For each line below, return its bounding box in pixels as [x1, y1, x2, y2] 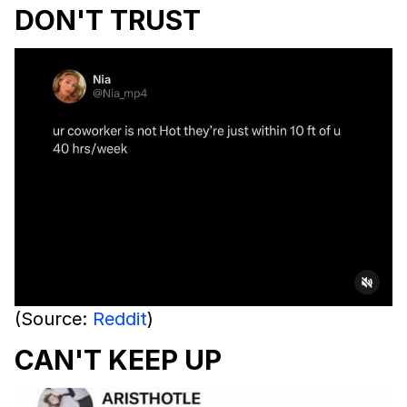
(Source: [15, 308, 93, 331]
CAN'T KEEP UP [15, 343, 222, 377]
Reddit [93, 308, 147, 331]
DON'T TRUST [15, 4, 201, 37]
